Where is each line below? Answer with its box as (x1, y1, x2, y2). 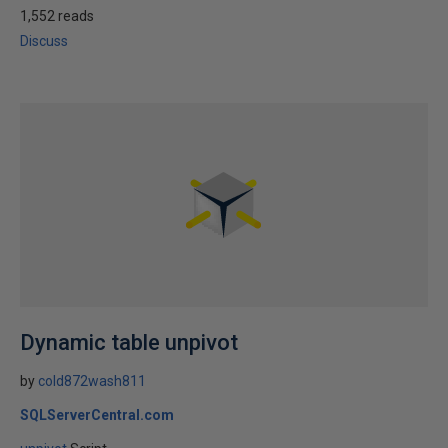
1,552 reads (20, 8, 94, 24)
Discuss (20, 33, 68, 49)
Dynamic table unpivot (20, 330, 238, 355)
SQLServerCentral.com (20, 407, 174, 423)
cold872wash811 (38, 373, 146, 389)
